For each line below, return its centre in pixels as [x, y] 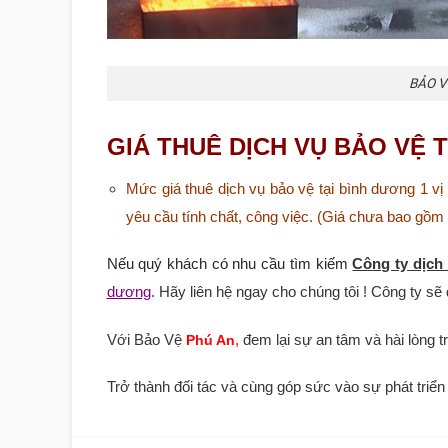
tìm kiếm [318, 264]
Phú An [210, 340]
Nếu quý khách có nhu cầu [198, 264]
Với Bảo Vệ [146, 339]
